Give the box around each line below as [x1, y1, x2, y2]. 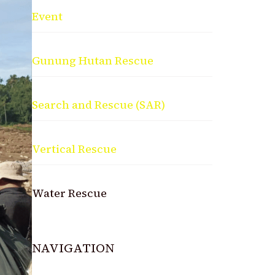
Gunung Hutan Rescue [32, 53, 154, 69]
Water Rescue [32, 185, 107, 201]
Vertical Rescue [32, 141, 117, 157]
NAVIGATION [32, 239, 115, 257]
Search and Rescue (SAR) [32, 97, 166, 113]
